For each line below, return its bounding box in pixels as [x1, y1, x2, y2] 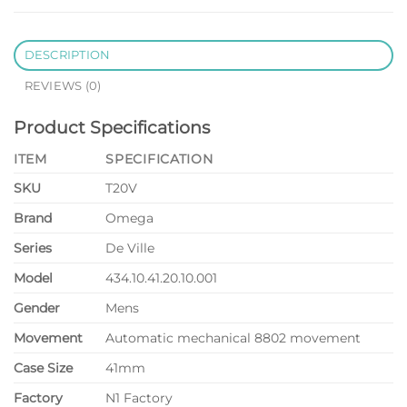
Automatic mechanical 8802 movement [105, 330, 362, 347]
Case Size [14, 360, 73, 377]
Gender [14, 300, 60, 317]
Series [14, 240, 52, 257]
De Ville [105, 240, 155, 257]
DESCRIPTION [24, 47, 111, 62]
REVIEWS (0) [24, 78, 102, 93]
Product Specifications [14, 115, 210, 138]
